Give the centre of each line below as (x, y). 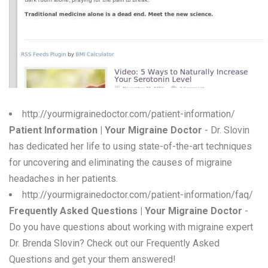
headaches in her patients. (63, 179)
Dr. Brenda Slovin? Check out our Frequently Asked (114, 243)
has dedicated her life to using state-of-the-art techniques (130, 146)
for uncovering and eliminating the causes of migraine (121, 162)
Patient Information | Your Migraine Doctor (106, 130)
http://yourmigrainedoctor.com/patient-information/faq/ (138, 195)
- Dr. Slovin (226, 130)
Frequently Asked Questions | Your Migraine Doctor (126, 211)
